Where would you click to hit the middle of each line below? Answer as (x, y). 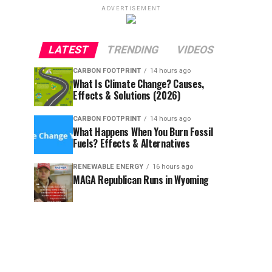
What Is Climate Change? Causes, (139, 84)
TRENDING (133, 50)
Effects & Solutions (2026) (127, 95)
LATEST (69, 50)
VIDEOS (195, 50)
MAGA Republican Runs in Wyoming (141, 180)
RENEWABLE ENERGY (108, 167)
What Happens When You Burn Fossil (143, 132)
